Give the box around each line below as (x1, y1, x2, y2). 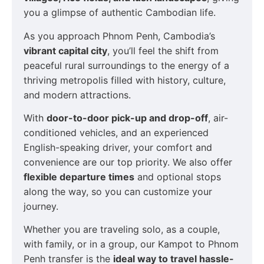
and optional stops (134, 170, 221, 183)
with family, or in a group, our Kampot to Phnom (24, 238, 239, 250)
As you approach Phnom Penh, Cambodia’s (24, 29, 215, 42)
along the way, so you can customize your (24, 185, 212, 197)
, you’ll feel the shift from (107, 44, 219, 57)
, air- (208, 111, 228, 124)
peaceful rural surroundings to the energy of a (24, 59, 229, 71)
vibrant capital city (24, 44, 107, 57)
